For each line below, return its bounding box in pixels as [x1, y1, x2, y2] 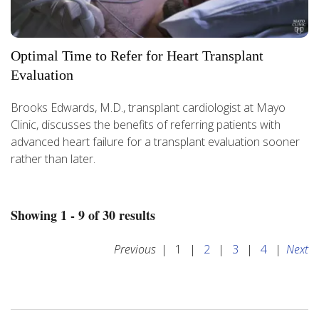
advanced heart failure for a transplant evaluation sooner [11, 134, 300, 150]
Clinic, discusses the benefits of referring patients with [11, 117, 281, 133]
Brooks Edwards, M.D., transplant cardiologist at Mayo [11, 100, 286, 116]
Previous [114, 241, 156, 258]
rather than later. [11, 151, 95, 167]
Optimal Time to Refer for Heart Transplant [11, 48, 263, 64]
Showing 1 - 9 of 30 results [11, 206, 155, 225]
